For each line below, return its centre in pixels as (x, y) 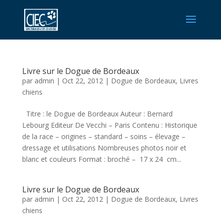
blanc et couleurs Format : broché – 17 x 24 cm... (101, 159)
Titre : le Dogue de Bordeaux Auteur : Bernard (97, 114)
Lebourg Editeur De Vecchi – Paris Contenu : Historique (110, 125)
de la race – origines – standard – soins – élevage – (104, 136)
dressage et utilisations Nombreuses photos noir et (104, 148)
